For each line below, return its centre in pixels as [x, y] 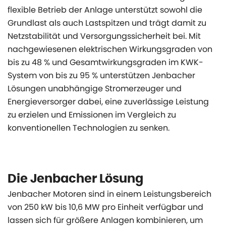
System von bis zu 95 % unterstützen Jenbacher [101, 75]
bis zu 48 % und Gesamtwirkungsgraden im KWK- [105, 62]
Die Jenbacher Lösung [75, 179]
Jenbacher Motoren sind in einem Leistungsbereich [109, 194]
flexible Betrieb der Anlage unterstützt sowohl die [105, 10]
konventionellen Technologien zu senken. [89, 128]
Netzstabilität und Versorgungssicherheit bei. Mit [104, 36]
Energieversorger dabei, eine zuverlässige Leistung [108, 102]
